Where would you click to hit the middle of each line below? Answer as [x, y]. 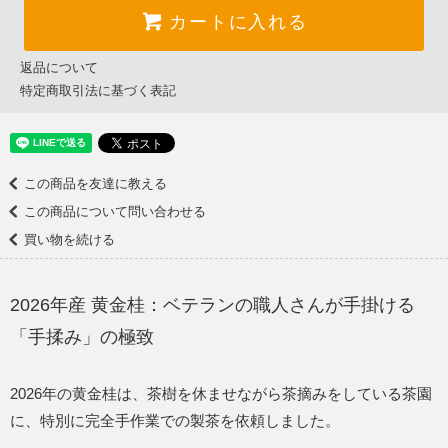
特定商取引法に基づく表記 [98, 91]
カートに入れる [238, 20]
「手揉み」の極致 [82, 337]
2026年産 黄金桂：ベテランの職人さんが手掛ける [212, 305]
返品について [59, 68]
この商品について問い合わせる [115, 211]
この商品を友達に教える [95, 183]
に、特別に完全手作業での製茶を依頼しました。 [175, 421]
